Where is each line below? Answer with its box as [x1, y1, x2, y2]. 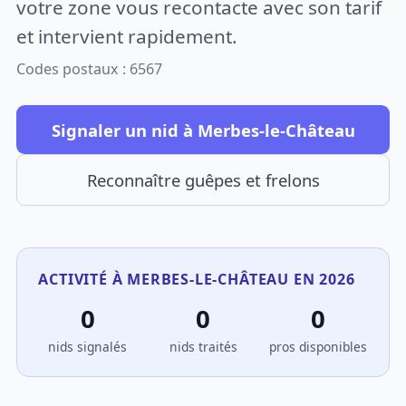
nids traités [169, 338, 237, 356]
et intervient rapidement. [16, 23, 238, 49]
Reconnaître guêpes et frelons [86, 169, 320, 192]
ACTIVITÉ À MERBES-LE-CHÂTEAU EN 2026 [38, 268, 355, 289]
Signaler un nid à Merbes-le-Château [51, 118, 355, 141]
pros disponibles [269, 338, 368, 356]
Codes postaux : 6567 [16, 59, 163, 80]
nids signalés [48, 338, 128, 356]
